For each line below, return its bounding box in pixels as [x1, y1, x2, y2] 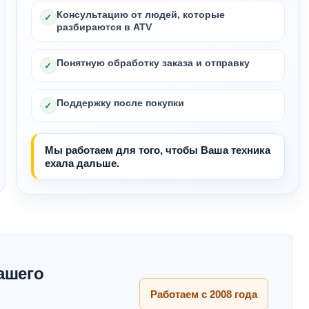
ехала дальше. [44, 157, 119, 169]
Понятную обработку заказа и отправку [56, 58, 250, 68]
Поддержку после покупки [56, 98, 184, 108]
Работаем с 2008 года [150, 288, 257, 300]
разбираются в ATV [56, 22, 152, 32]
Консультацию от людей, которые [56, 10, 225, 20]
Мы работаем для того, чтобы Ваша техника [44, 144, 270, 156]
